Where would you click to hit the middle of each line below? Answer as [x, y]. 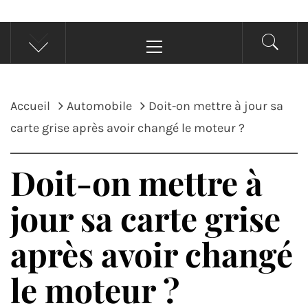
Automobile [99, 106]
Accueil [30, 106]
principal [176, 49]
